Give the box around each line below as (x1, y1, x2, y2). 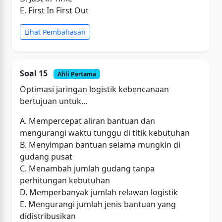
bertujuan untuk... (20, 95, 87, 107)
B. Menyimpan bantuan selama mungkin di (20, 139, 180, 150)
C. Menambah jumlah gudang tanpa (20, 163, 155, 174)
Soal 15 (20, 67, 50, 79)
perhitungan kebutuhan (20, 174, 110, 186)
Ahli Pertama (57, 69, 96, 78)
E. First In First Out (20, 4, 89, 16)
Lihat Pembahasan (24, 27, 86, 37)
